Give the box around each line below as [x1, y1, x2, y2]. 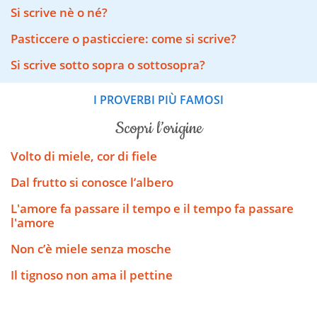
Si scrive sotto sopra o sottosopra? [11, 57, 205, 74]
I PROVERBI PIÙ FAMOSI [93, 92, 224, 108]
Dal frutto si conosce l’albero [11, 173, 173, 190]
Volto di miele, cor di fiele [11, 147, 157, 164]
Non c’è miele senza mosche [11, 240, 171, 257]
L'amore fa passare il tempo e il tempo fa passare [11, 200, 294, 217]
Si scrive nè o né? [11, 4, 108, 21]
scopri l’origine [124, 117, 202, 139]
